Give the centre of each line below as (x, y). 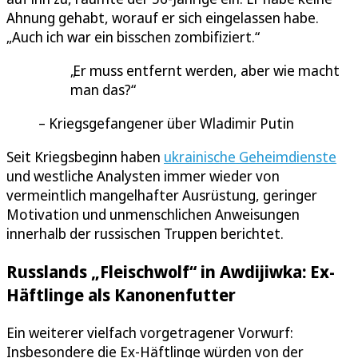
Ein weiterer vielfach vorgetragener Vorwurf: (150, 332)
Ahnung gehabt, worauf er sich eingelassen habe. (163, 17)
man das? (101, 89)
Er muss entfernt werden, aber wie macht (206, 70)
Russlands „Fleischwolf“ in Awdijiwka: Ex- (171, 271)
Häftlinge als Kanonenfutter (121, 294)
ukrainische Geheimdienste (250, 156)
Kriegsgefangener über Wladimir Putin (171, 123)
